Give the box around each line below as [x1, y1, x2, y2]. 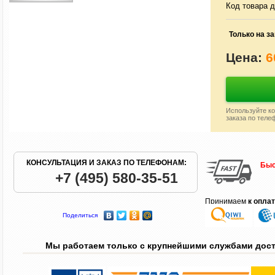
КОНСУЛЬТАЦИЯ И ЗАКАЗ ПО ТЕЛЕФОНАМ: [26, 158, 187, 167]
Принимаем [205, 197, 248, 206]
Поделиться [62, 212, 98, 219]
